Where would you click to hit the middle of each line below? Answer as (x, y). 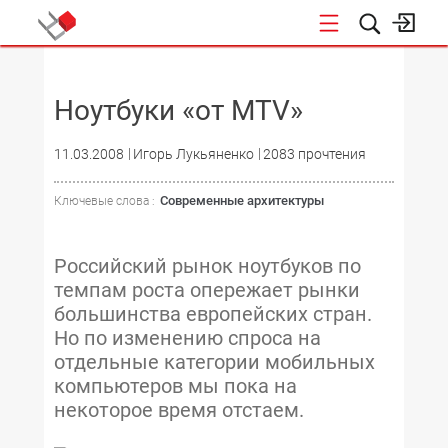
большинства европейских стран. (213, 314)
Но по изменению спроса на (187, 338)
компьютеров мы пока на (175, 386)
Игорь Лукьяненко (193, 154)
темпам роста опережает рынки (207, 290)
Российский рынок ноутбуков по (207, 266)
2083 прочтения (314, 154)
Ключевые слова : (104, 201)
